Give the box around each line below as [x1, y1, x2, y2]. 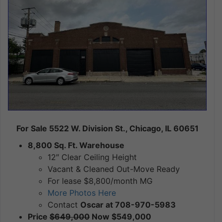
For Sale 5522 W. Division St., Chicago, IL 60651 [16, 123, 199, 133]
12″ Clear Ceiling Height [48, 152, 137, 162]
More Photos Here [48, 187, 116, 198]
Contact [48, 199, 80, 210]
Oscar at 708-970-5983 [80, 199, 176, 210]
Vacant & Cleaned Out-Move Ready [48, 164, 180, 174]
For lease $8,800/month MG [48, 175, 153, 186]
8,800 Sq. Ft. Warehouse [28, 140, 124, 150]
